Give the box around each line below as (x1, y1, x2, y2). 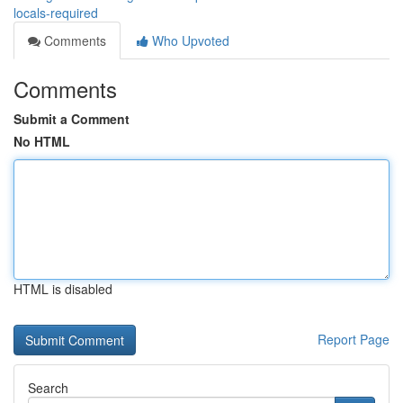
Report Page (318, 330, 390, 348)
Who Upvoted (148, 31, 229, 49)
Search (28, 379, 68, 397)
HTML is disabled (13, 280, 112, 298)
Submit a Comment (13, 110, 130, 128)
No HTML (13, 132, 70, 150)
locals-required (13, 4, 98, 22)
